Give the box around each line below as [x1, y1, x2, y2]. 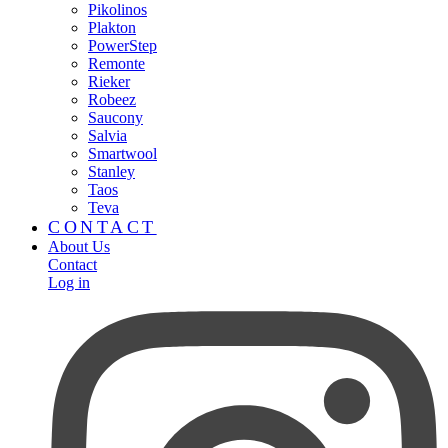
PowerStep [88, 37, 157, 54]
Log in [48, 274, 90, 291]
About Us [48, 238, 110, 255]
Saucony [88, 109, 143, 126]
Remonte [88, 55, 145, 72]
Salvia [88, 127, 127, 144]
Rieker [88, 73, 130, 90]
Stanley [88, 163, 135, 180]
